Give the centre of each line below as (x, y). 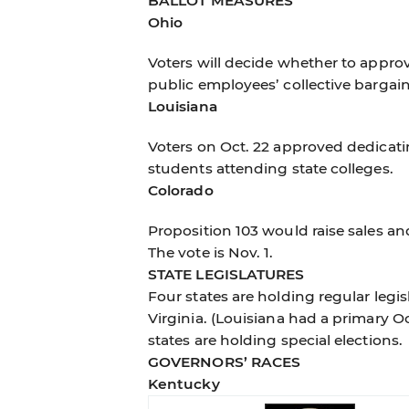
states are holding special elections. (275, 340)
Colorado (180, 190)
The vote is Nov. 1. (210, 252)
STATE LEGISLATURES (226, 274)
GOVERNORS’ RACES (224, 362)
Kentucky (184, 383)
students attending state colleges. (270, 168)
